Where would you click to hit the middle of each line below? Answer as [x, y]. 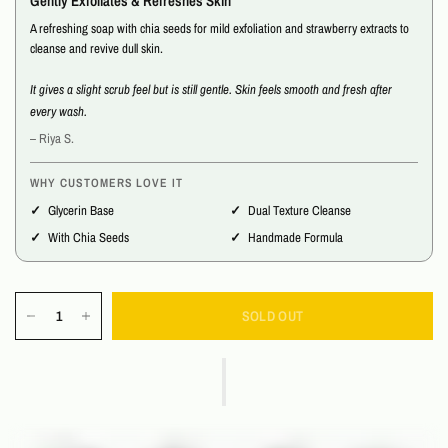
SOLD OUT [272, 316]
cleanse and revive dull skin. [97, 49]
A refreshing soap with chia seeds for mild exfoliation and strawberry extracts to [220, 29]
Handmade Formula [295, 238]
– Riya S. [52, 139]
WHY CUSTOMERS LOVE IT [107, 183]
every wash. [58, 112]
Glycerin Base [81, 211]
